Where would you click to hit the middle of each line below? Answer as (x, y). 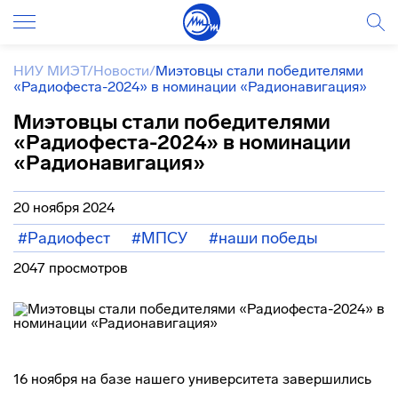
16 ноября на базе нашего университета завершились (192, 379)
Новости (121, 71)
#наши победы (263, 238)
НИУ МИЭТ (50, 71)
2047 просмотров (71, 268)
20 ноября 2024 (64, 207)
